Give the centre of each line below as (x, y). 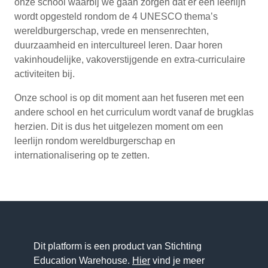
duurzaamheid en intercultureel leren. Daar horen (118, 45)
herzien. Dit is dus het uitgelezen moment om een (119, 126)
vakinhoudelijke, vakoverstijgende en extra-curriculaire (130, 59)
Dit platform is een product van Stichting (118, 246)
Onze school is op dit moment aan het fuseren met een (129, 98)
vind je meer (177, 260)
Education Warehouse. (83, 260)
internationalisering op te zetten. (82, 155)
